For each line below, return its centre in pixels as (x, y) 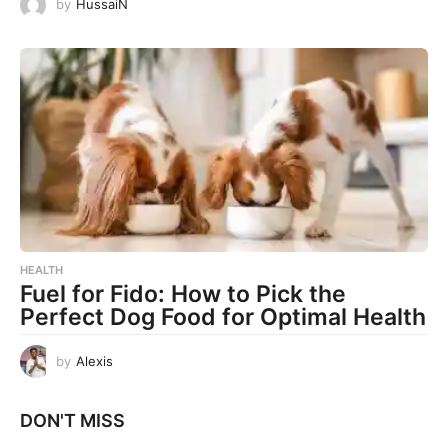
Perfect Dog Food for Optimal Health (223, 317)
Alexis (94, 361)
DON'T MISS (72, 420)
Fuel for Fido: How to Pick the (183, 294)
